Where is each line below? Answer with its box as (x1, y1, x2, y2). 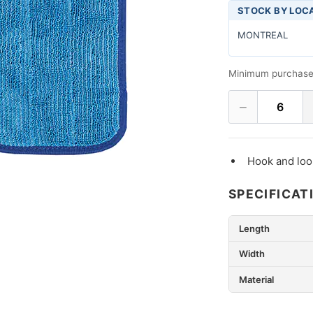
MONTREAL (237, 29, 288, 41)
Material (238, 273, 274, 285)
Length (238, 222, 270, 234)
